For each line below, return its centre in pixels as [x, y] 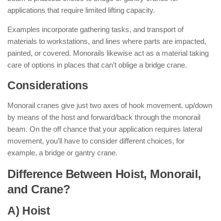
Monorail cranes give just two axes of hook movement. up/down [110, 105]
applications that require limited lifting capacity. [81, 10]
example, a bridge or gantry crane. [62, 153]
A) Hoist [29, 211]
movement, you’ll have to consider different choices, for [96, 141]
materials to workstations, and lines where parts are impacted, [107, 41]
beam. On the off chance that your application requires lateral [105, 129]
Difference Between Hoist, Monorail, [104, 174]
